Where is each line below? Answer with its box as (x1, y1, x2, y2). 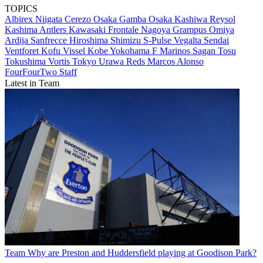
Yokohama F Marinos (110, 46, 193, 56)
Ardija (5, 35, 31, 46)
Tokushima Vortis (5, 56, 72, 67)
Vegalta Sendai (174, 35, 229, 46)
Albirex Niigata (5, 14, 65, 25)
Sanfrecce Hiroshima (31, 35, 110, 46)
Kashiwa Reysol (174, 14, 235, 25)
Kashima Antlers (5, 25, 69, 35)
